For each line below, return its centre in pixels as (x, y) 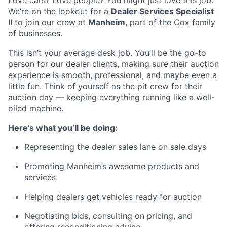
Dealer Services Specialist (162, 11)
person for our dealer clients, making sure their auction (113, 64)
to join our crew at (50, 22)
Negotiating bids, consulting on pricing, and (108, 216)
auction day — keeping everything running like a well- (111, 97)
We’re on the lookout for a (60, 11)
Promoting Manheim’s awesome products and (112, 166)
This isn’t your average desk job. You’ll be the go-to (107, 53)
